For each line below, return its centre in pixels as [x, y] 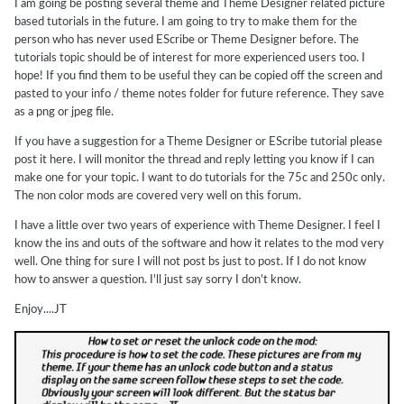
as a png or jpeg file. [64, 113]
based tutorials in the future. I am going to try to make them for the [186, 23]
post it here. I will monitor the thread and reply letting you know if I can [194, 161]
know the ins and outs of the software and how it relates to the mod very [199, 244]
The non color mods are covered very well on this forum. [158, 197]
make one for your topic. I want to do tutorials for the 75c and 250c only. [200, 179]
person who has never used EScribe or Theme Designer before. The [187, 41]
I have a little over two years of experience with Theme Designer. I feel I [197, 226]
